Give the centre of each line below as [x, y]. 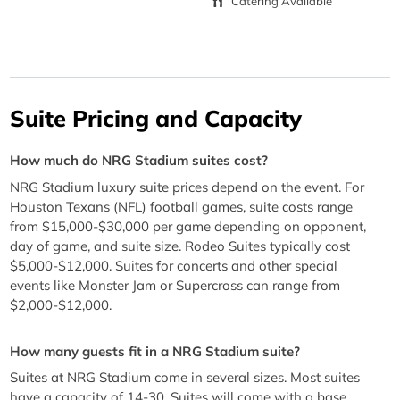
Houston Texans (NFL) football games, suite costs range [182, 206]
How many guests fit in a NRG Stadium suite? [155, 351]
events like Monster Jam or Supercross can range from [175, 285]
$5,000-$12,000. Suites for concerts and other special [174, 265]
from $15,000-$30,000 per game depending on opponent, [188, 226]
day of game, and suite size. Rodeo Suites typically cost [180, 246]
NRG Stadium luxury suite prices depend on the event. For [187, 187]
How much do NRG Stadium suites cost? [139, 161]
